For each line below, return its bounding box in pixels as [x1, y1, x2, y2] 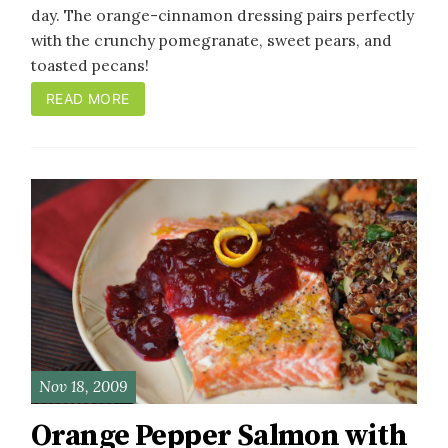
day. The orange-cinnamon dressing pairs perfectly [31, 4, 414, 25]
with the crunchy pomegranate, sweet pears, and [31, 29, 392, 50]
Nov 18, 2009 [38, 376, 128, 397]
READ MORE [45, 90, 130, 108]
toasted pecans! [31, 54, 149, 75]
